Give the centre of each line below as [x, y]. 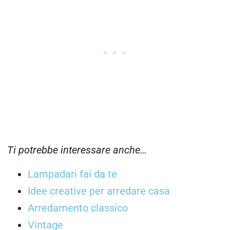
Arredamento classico [78, 208]
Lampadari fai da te [72, 175]
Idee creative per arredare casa [99, 191]
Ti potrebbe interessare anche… [77, 150]
